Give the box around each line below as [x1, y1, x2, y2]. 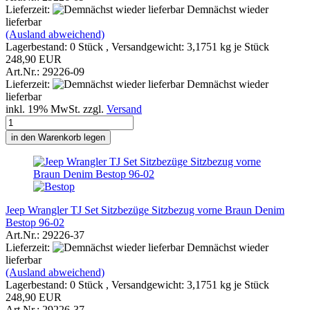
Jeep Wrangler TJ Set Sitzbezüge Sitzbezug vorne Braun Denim [6, 203, 284, 216]
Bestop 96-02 [6, 216, 64, 228]
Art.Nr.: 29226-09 [6, 65, 84, 77]
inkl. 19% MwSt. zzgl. [6, 102, 107, 115]
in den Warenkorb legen [11, 131, 105, 143]
